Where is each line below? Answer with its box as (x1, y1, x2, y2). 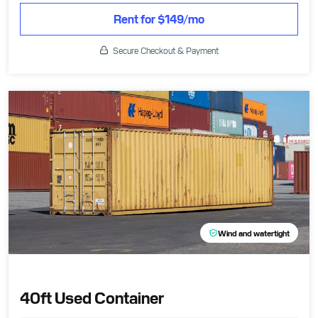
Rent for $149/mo (114, 11, 204, 26)
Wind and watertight (218, 227, 290, 238)
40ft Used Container (20, 286, 164, 307)
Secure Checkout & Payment (112, 44, 219, 55)
